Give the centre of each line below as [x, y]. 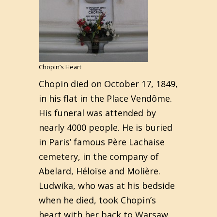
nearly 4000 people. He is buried [106, 127]
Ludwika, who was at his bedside [107, 186]
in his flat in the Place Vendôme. [105, 98]
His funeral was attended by [97, 113]
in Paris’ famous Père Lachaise [102, 142]
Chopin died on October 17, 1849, [108, 84]
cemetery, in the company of [99, 156]
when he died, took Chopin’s [97, 200]
